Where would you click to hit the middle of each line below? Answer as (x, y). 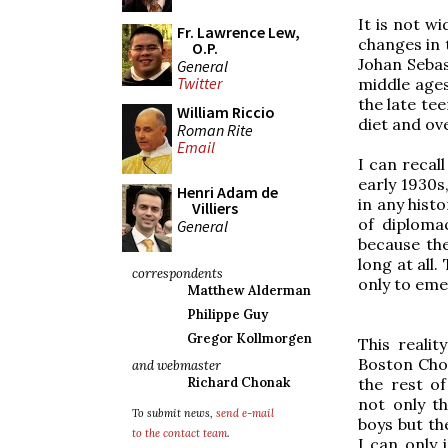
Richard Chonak (238, 382)
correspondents (177, 273)
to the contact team (179, 433)
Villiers (215, 208)
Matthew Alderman (249, 290)
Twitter (199, 83)
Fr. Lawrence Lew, (238, 32)
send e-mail (245, 413)
